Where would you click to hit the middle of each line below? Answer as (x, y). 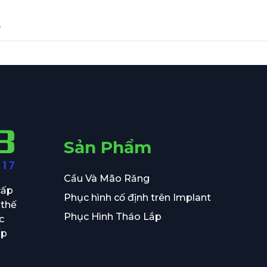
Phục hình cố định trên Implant (137, 197)
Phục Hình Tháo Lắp (112, 216)
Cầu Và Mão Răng (106, 178)
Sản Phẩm (107, 147)
